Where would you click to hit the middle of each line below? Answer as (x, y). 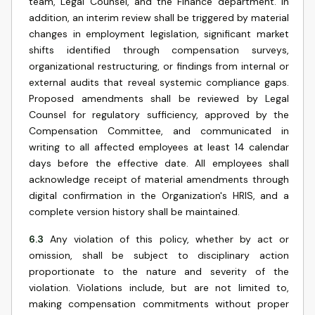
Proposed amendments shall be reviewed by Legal (159, 98)
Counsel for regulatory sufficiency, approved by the (159, 115)
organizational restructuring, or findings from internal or (159, 66)
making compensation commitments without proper (159, 304)
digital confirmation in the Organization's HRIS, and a (159, 195)
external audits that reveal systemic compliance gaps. (159, 82)
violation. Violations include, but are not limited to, (159, 288)
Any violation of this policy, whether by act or (170, 239)
